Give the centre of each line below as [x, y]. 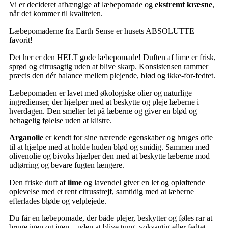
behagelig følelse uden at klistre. [61, 121]
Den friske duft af [37, 183]
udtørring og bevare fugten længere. [67, 165]
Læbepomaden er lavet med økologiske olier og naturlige [101, 93]
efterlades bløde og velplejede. [58, 201]
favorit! [21, 40]
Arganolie [26, 138]
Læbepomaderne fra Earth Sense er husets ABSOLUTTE [102, 31]
